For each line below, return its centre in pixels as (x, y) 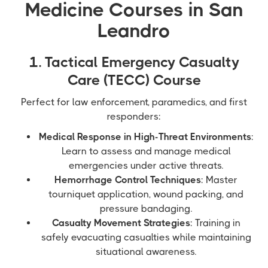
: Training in (215, 223)
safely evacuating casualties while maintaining (146, 237)
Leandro (134, 31)
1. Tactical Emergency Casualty (134, 62)
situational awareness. (146, 252)
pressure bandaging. (146, 208)
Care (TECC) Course (134, 80)
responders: (134, 116)
